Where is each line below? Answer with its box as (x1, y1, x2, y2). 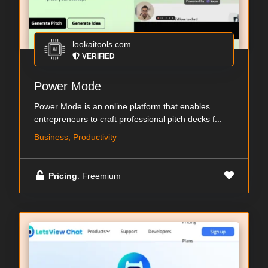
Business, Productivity (34, 132, 117, 142)
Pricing (48, 170, 77, 181)
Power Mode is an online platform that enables (34, 102, 210, 112)
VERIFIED (82, 52, 115, 61)
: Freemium (77, 170, 121, 181)
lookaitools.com (72, 39, 131, 50)
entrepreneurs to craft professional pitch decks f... (34, 114, 222, 124)
